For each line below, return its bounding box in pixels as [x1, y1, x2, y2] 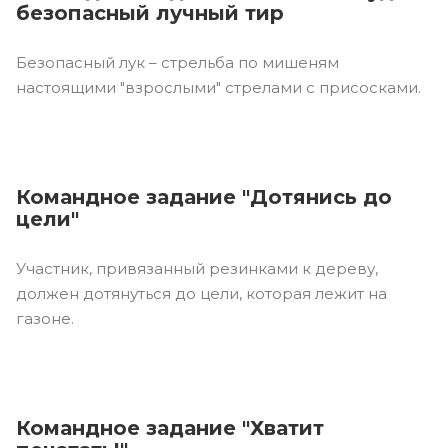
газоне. [16, 308, 74, 328]
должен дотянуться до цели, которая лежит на [16, 283, 387, 303]
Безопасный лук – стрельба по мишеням [16, 52, 339, 72]
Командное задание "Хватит [16, 415, 324, 440]
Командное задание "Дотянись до [16, 184, 392, 209]
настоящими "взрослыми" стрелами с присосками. [16, 77, 421, 97]
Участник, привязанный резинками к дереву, [16, 258, 378, 278]
